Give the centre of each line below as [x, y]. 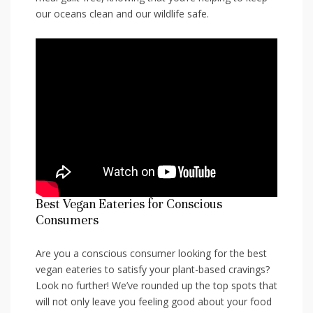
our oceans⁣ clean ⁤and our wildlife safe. [122, 13]
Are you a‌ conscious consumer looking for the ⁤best [151, 254]
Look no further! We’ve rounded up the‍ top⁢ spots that [156, 286]
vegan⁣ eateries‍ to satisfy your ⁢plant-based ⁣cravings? [153, 270]
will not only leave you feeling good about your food [154, 302]
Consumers [67, 220]
